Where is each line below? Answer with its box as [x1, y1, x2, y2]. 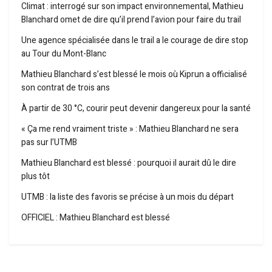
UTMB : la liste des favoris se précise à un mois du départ [21, 191, 234, 204]
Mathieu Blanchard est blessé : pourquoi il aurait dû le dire [21, 157, 236, 170]
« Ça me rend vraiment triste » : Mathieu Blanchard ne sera [21, 123, 239, 136]
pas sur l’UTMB [21, 136, 77, 149]
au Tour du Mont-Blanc [21, 47, 106, 61]
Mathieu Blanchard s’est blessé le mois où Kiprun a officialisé [21, 68, 247, 81]
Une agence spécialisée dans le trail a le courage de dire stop [21, 34, 248, 47]
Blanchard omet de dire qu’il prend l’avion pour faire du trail [21, 13, 241, 27]
